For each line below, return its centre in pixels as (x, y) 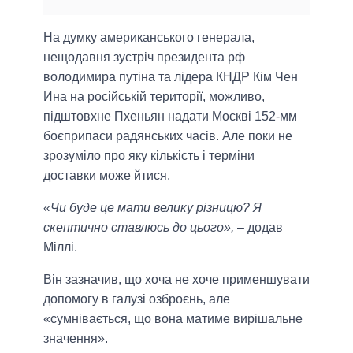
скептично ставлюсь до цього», (139, 228)
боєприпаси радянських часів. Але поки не (168, 136)
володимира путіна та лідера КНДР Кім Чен (171, 77)
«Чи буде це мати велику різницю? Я (152, 208)
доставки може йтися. (107, 176)
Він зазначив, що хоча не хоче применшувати (176, 280)
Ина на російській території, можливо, (154, 97)
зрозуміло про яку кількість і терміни (149, 156)
